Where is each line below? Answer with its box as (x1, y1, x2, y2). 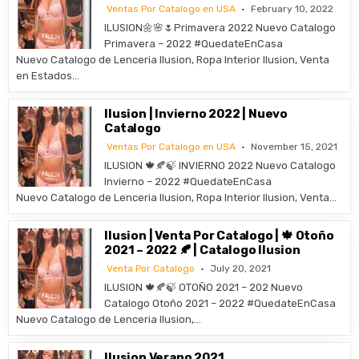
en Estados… (16, 70, 80, 82)
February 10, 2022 (251, 3, 334, 14)
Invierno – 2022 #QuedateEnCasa (104, 175, 272, 188)
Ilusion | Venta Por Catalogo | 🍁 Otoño (104, 228, 334, 243)
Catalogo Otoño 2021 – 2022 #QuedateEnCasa (104, 297, 337, 309)
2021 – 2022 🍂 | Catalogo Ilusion (104, 243, 301, 257)
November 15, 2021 (251, 141, 338, 152)
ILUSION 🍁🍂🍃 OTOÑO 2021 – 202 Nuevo (104, 281, 304, 293)
